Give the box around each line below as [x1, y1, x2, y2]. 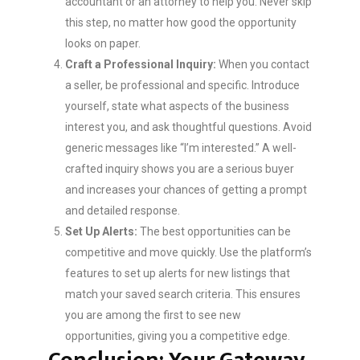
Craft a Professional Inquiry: [65, 58, 216, 72]
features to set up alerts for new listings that [65, 267, 290, 280]
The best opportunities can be [137, 225, 291, 239]
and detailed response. [65, 204, 180, 218]
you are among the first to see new [65, 309, 241, 322]
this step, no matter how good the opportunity [65, 16, 297, 30]
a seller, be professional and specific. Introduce [65, 79, 300, 92]
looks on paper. [65, 37, 141, 51]
